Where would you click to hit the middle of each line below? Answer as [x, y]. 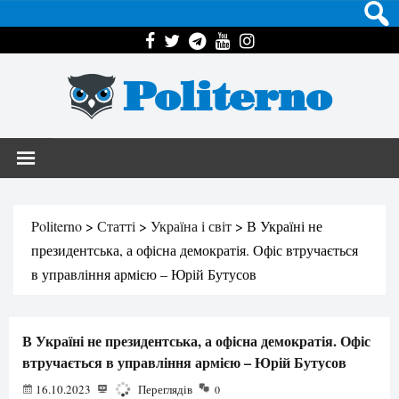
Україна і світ [191, 226]
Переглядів [164, 389]
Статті [116, 226]
